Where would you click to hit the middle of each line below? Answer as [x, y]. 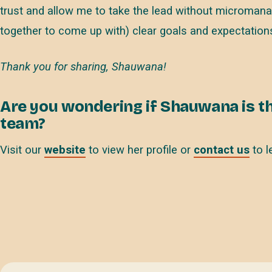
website [65, 150]
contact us [222, 150]
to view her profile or [140, 150]
